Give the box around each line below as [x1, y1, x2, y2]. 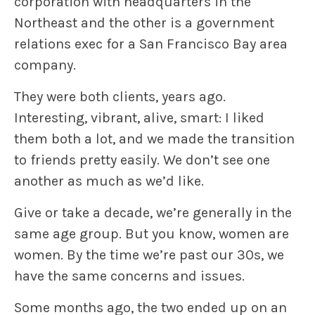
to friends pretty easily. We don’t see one [14, 152, 270, 169]
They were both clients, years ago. [14, 89, 226, 105]
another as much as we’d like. [14, 173, 204, 190]
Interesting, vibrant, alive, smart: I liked [14, 110, 264, 127]
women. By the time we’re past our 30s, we [14, 247, 284, 264]
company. [14, 57, 76, 74]
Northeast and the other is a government [14, 15, 274, 32]
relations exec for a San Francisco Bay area [14, 36, 288, 53]
